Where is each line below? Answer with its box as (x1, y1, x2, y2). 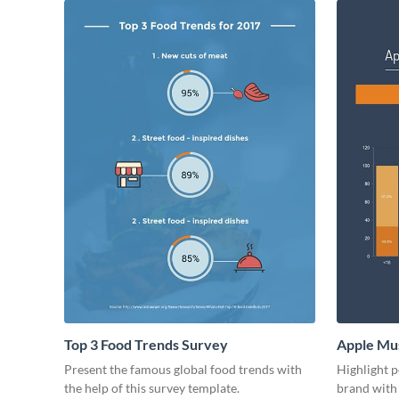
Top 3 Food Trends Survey (64, 336, 228, 354)
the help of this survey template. (64, 380, 240, 396)
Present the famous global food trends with (64, 362, 302, 378)
